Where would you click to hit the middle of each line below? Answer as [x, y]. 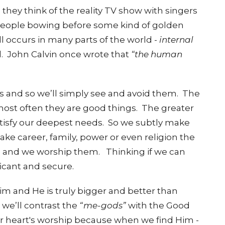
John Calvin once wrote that [69, 54]
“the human [157, 54]
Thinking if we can [144, 152]
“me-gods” [103, 205]
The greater [168, 108]
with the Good [158, 205]
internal [176, 40]
